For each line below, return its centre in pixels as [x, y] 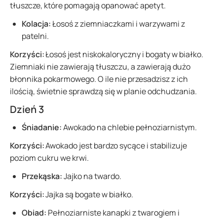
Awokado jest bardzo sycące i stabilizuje [116, 146]
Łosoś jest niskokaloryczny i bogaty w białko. [124, 54]
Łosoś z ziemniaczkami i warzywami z [118, 24]
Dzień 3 [27, 109]
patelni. [36, 36]
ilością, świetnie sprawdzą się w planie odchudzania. [103, 91]
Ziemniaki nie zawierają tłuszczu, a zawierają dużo [100, 67]
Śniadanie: [42, 127]
